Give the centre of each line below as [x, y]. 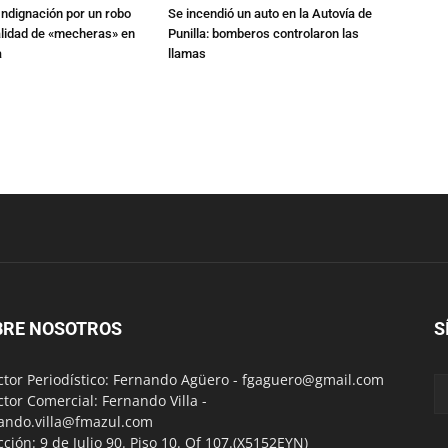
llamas [187, 53]
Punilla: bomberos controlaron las [263, 33]
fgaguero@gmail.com [313, 379]
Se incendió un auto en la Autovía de [270, 13]
